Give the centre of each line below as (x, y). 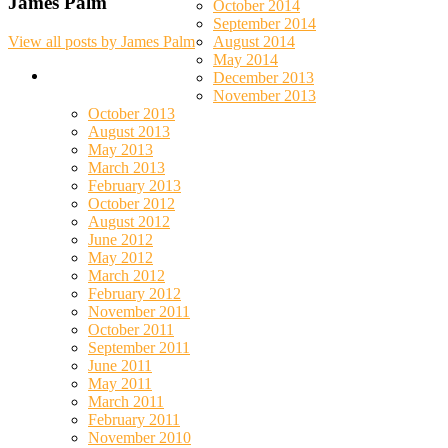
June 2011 (120, 365)
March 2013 (126, 167)
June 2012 (120, 239)
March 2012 (126, 275)
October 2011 (131, 329)
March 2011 (126, 401)
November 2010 (139, 437)
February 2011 (134, 419)
